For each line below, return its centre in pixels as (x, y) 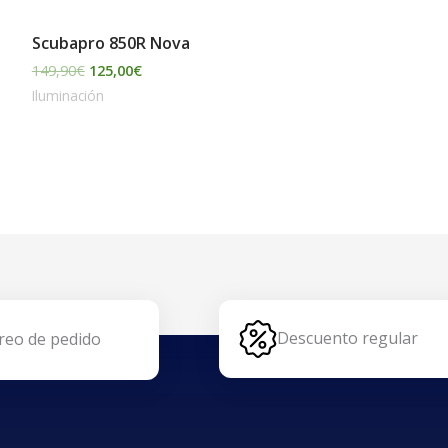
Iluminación (67, 95)
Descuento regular (347, 338)
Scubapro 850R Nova (110, 42)
